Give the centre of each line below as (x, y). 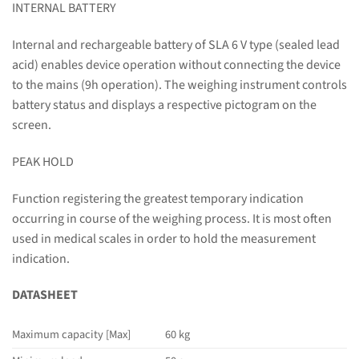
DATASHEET (45, 295)
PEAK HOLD (43, 161)
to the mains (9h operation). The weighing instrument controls (179, 85)
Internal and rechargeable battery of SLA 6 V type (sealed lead (176, 45)
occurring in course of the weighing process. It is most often (172, 218)
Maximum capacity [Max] (71, 335)
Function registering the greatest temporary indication (158, 198)
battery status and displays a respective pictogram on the (164, 105)
